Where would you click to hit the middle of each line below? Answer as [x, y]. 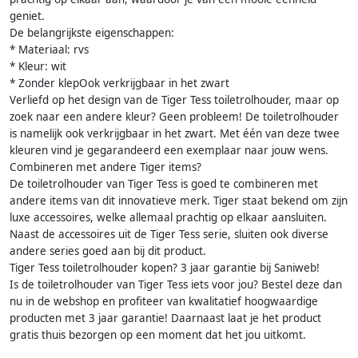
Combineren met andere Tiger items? [105, 167]
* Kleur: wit [38, 67]
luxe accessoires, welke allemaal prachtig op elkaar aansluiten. [168, 218]
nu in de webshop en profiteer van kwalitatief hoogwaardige [164, 302]
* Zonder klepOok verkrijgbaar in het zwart [119, 84]
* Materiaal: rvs [49, 50]
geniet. [27, 16]
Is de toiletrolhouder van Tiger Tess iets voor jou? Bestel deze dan [176, 285]
